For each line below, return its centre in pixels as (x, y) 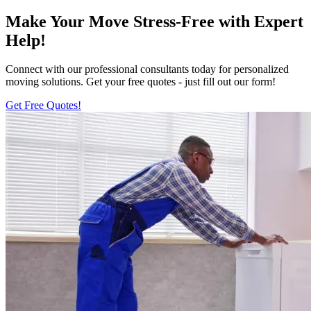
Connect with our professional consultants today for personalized (147, 69)
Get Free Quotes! (43, 106)
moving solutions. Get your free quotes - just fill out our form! (141, 82)
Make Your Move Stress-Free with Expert (154, 21)
